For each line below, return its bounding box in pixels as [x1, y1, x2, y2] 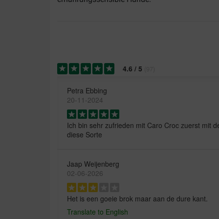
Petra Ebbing [67, 86, 107, 96]
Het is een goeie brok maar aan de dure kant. [67, 194, 208, 204]
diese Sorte [67, 130, 102, 140]
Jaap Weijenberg [67, 159, 119, 169]
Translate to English [67, 207, 128, 217]
